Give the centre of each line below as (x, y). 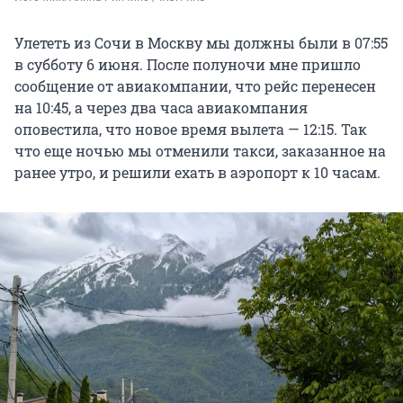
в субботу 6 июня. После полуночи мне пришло (188, 65)
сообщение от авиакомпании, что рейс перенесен (195, 86)
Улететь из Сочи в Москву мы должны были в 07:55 (201, 43)
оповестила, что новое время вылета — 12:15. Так (191, 130)
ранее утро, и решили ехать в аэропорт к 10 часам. (197, 173)
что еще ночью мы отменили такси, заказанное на (200, 151)
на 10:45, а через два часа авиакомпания (161, 108)
